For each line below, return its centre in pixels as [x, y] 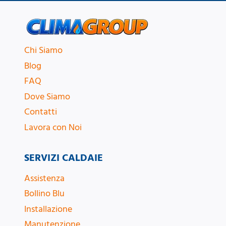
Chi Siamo [43, 50]
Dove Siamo [47, 96]
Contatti [41, 112]
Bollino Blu [44, 194]
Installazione [48, 209]
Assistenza [44, 178]
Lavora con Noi [53, 128]
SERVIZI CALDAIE [64, 158]
